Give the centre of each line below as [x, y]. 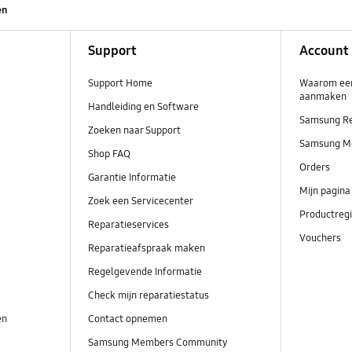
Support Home [120, 83]
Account [324, 50]
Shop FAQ [109, 154]
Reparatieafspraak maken [146, 249]
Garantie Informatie [132, 177]
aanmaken [323, 96]
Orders [315, 167]
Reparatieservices [128, 225]
